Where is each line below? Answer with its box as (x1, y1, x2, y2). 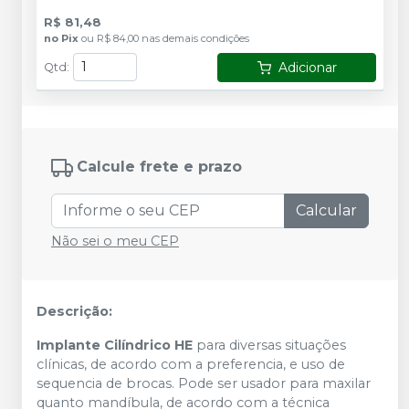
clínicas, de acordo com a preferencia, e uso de (37, 356, 345, 372)
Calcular (296, 202, 357, 219)
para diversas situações (193, 337, 346, 353)
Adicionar (278, 58, 337, 76)
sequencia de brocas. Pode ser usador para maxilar (37, 375, 371, 392)
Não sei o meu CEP (51, 233, 179, 249)
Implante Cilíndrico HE (37, 337, 193, 353)
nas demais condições (139, 31, 249, 45)
